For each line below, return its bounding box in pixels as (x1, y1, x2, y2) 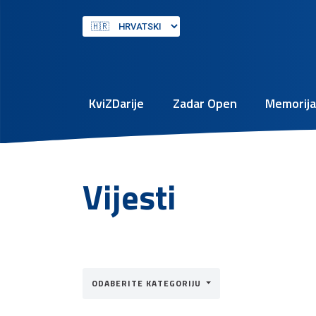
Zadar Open (172, 93, 237, 113)
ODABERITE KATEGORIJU (92, 276, 204, 290)
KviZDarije (89, 93, 144, 113)
